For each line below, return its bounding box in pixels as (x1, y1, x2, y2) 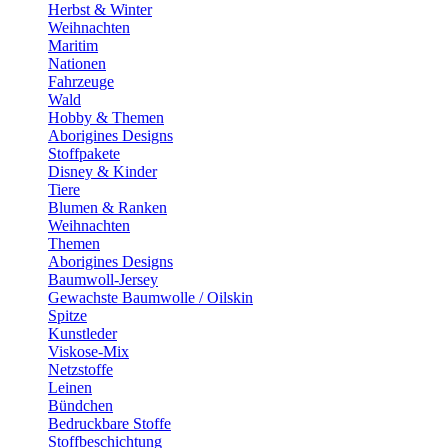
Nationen (48, 55, 106, 72)
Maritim (48, 37, 98, 54)
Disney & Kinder (48, 163, 157, 180)
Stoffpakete (48, 145, 120, 162)
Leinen (48, 379, 92, 396)
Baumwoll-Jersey (48, 271, 158, 288)
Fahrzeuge (48, 73, 114, 90)
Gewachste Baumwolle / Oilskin (48, 289, 253, 306)
